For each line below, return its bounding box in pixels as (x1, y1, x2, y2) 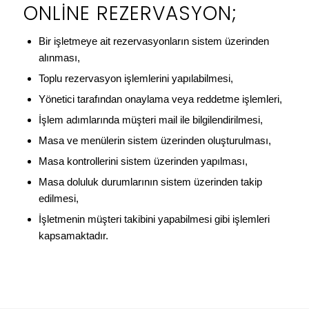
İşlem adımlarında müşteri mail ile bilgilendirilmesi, (38, 113, 263, 126)
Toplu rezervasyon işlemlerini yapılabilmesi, (38, 72, 233, 84)
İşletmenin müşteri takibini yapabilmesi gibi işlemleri (38, 212, 270, 225)
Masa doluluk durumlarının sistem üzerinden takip (38, 175, 262, 188)
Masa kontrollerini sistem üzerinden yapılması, (38, 154, 248, 167)
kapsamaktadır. (38, 229, 108, 241)
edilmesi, (38, 192, 79, 204)
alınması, (38, 51, 80, 63)
